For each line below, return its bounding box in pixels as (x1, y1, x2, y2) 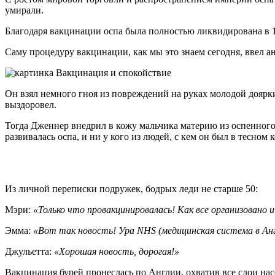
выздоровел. (5, 99, 56, 110)
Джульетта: (5, 246, 54, 257)
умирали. (5, 4, 44, 15)
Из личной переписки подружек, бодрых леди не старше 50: (5, 183, 258, 194)
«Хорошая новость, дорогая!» (54, 246, 179, 257)
